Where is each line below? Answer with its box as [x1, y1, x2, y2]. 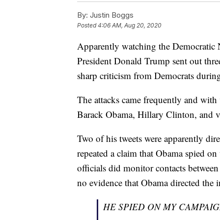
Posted [77, 21, 98, 29]
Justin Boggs [88, 10, 134, 20]
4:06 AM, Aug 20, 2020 [98, 21, 162, 29]
